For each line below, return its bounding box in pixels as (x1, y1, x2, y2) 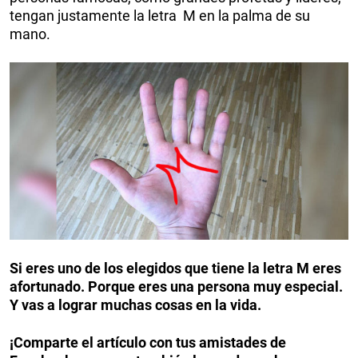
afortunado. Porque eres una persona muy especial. (10, 278, 343, 296)
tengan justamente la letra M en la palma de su (10, 6, 310, 24)
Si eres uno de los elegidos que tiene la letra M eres (10, 260, 341, 277)
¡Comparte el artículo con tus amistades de (10, 334, 286, 352)
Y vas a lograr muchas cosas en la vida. (10, 296, 265, 314)
